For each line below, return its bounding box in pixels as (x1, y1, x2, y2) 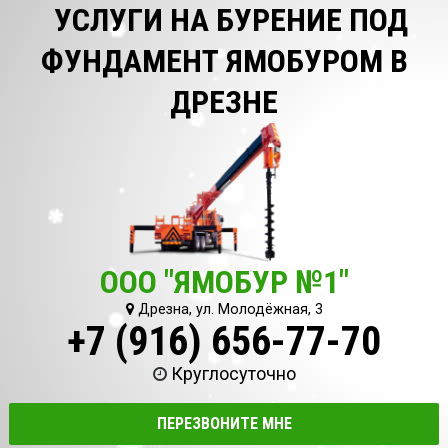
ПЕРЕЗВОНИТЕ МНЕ (156, 414, 292, 434)
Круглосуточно (170, 363, 296, 384)
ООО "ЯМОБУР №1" (99, 263, 349, 301)
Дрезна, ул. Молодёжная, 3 (133, 301, 323, 318)
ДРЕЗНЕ (170, 83, 278, 121)
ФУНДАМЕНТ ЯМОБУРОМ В (40, 42, 408, 80)
